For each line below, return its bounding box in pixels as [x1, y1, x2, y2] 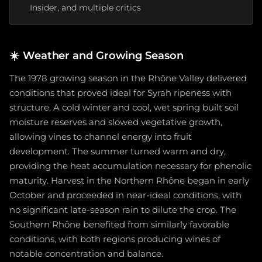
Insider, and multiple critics [30, 2, 141, 13]
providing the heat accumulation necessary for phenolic [9, 161, 251, 171]
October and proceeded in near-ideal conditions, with [9, 190, 242, 201]
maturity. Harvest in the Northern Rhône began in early [9, 175, 249, 186]
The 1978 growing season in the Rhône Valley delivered [9, 73, 247, 84]
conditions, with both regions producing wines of [9, 234, 220, 244]
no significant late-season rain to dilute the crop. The [9, 205, 236, 215]
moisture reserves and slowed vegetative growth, [9, 117, 222, 127]
